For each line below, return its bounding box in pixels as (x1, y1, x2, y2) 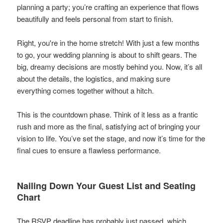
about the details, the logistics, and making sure (17, 73, 171, 84)
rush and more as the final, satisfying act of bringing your (17, 121, 201, 132)
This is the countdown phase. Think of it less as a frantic (17, 109, 199, 120)
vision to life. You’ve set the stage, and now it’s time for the (17, 133, 206, 144)
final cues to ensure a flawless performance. (17, 145, 161, 156)
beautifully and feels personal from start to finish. (17, 13, 174, 24)
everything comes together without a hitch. (17, 85, 154, 96)
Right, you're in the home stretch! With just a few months (17, 37, 200, 48)
